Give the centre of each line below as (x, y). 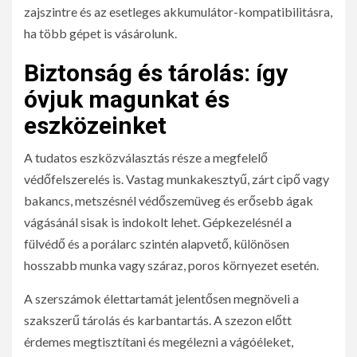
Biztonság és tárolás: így (156, 73)
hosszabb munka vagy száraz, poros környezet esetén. (171, 265)
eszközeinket (95, 126)
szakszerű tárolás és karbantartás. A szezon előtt (158, 320)
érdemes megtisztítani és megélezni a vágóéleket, (159, 342)
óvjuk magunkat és (127, 100)
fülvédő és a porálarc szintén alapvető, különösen (157, 244)
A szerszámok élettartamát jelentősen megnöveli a (161, 299)
